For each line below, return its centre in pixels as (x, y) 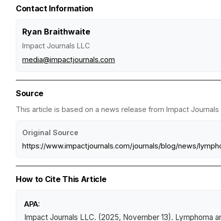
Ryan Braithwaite (56, 32)
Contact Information (55, 9)
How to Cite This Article (61, 179)
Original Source (50, 133)
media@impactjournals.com (69, 60)
